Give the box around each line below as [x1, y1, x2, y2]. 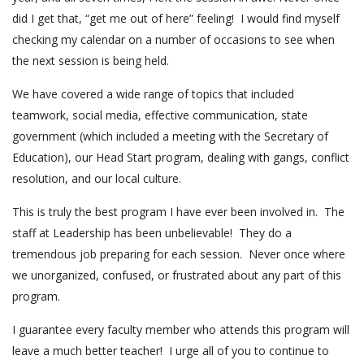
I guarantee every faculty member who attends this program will [12, 322, 349, 337]
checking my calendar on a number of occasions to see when [12, 32, 335, 47]
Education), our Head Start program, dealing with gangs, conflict [12, 149, 349, 165]
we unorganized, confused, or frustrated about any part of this [12, 267, 341, 283]
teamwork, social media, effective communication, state [12, 107, 308, 123]
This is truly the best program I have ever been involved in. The [12, 204, 344, 219]
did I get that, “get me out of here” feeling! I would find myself [12, 11, 340, 26]
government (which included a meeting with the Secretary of [12, 128, 328, 144]
